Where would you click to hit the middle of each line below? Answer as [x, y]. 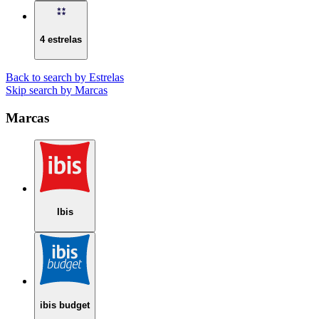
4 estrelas [61, 40]
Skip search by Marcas [57, 90]
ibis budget [65, 305]
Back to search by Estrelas [65, 78]
